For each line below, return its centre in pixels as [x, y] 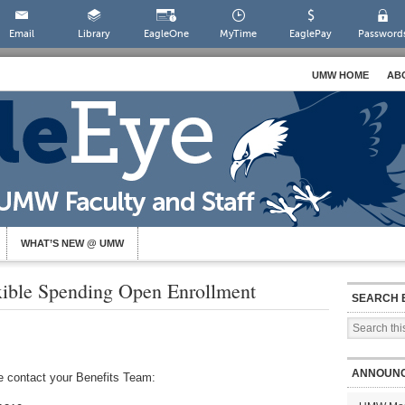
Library [94, 34]
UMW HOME [340, 75]
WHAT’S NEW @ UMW [72, 243]
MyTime [239, 34]
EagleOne [166, 34]
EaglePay [311, 34]
